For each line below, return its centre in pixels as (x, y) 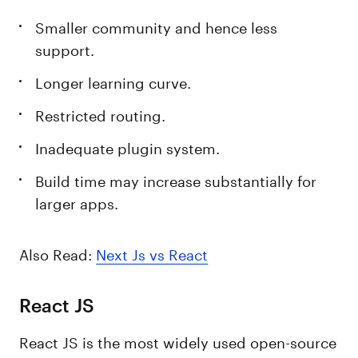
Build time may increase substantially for (176, 179)
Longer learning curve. (113, 81)
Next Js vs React (152, 253)
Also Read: (58, 253)
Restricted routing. (101, 113)
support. (65, 48)
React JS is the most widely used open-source (178, 340)
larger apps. (77, 201)
